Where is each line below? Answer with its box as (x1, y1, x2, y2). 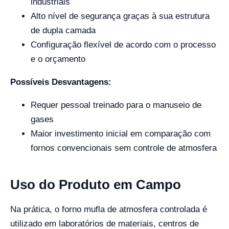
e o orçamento (31, 54, 85, 64)
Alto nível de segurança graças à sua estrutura (31, 11, 210, 21)
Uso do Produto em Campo (10, 176, 181, 192)
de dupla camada (31, 25, 96, 35)
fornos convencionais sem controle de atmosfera (31, 143, 217, 153)
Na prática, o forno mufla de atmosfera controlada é (10, 204, 207, 214)
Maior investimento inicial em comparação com (31, 128, 211, 139)
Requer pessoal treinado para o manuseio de (31, 100, 201, 110)
